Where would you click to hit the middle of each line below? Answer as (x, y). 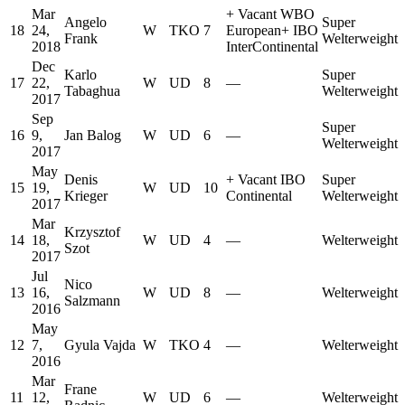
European (254, 31)
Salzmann (92, 301)
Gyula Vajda (100, 345)
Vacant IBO (272, 180)
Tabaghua (92, 91)
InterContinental (272, 47)
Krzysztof (92, 232)
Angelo (85, 23)
